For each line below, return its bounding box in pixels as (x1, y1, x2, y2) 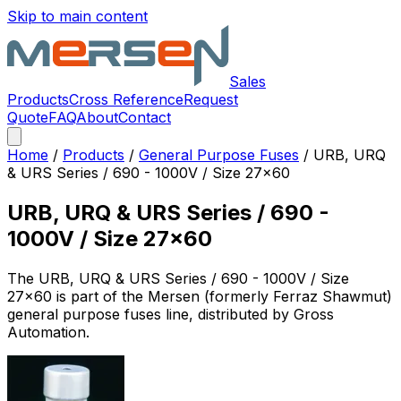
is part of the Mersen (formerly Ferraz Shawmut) (52, 286, 392, 305)
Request (183, 90, 238, 108)
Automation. (7, 322, 90, 341)
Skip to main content (7, 7, 148, 25)
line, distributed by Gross (161, 304, 334, 323)
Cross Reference (69, 90, 183, 108)
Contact (118, 108, 171, 126)
